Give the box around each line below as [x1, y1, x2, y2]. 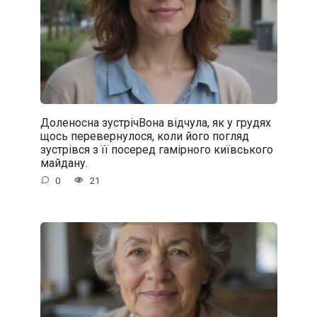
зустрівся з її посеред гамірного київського [40, 142, 273, 156]
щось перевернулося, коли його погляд [40, 129, 249, 143]
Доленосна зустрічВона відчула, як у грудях [40, 115, 271, 129]
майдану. [40, 156, 88, 170]
